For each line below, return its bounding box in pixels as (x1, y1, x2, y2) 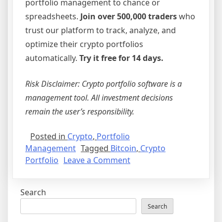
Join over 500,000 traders (80, 10, 177, 22)
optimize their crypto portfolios (25, 38, 143, 50)
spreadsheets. (25, 10, 80, 22)
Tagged (81, 142, 111, 154)
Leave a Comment (63, 154, 130, 166)
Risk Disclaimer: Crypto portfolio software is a (25, 78, 182, 89)
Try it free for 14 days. (79, 52, 164, 63)
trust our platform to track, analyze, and (25, 24, 176, 36)
